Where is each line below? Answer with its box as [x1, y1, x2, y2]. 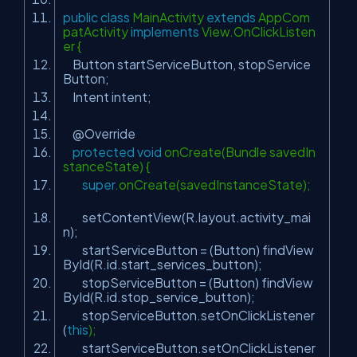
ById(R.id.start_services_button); [63, 257, 272, 272]
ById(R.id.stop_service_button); [63, 289, 265, 304]
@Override [73, 126, 135, 141]
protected [73, 144, 135, 159]
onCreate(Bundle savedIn [162, 144, 316, 159]
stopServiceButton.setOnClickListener [63, 308, 315, 323]
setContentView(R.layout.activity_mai [63, 210, 311, 225]
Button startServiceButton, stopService [63, 57, 311, 72]
